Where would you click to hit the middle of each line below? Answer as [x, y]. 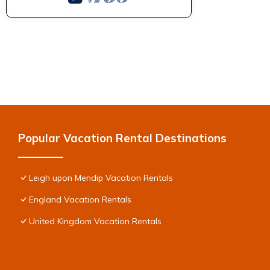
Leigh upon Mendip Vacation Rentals [101, 177]
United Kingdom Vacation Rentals [95, 221]
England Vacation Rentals [80, 199]
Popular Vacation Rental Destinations [122, 138]
